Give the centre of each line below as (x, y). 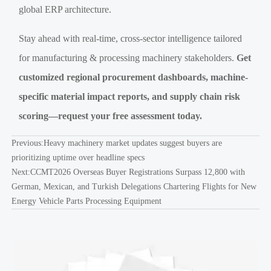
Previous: (27, 143)
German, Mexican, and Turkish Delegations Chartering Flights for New (134, 187)
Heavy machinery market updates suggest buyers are (132, 143)
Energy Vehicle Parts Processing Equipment (86, 201)
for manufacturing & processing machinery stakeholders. (128, 58)
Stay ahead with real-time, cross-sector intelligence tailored (131, 39)
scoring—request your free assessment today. (111, 116)
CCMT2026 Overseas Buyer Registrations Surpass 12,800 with (137, 172)
